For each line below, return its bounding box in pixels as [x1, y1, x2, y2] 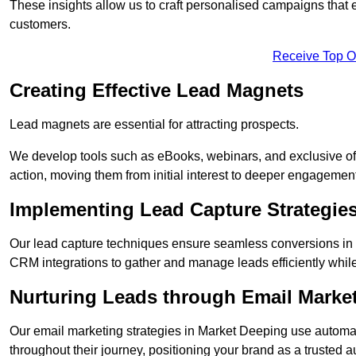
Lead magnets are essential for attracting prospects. [10, 118, 299, 132]
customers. [10, 17, 71, 32]
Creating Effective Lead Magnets [10, 79, 304, 102]
